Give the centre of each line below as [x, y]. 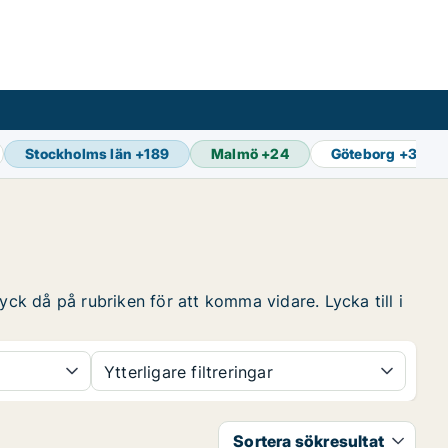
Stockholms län [79, 153]
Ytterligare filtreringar [188, 372]
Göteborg [363, 153]
